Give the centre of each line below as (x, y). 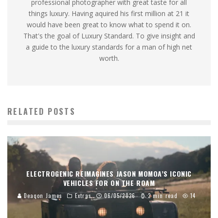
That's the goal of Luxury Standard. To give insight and (109, 36)
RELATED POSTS (42, 112)
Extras (83, 195)
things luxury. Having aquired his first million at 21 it (109, 14)
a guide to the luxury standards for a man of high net (109, 47)
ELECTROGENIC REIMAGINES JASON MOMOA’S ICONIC (109, 173)
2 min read (162, 195)
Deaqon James (42, 195)
